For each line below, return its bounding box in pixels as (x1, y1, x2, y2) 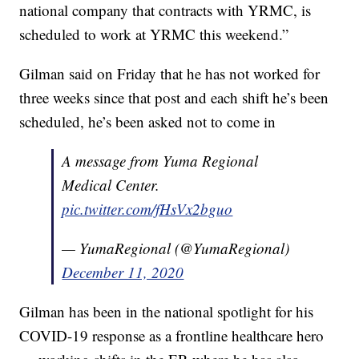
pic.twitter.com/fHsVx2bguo (62, 198, 233, 219)
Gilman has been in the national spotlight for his (19, 301, 314, 321)
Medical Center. (62, 174, 160, 195)
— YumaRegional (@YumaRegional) (62, 237, 290, 258)
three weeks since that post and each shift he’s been (19, 87, 329, 107)
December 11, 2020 (62, 261, 184, 282)
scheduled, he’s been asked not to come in (19, 111, 276, 131)
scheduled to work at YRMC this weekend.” (19, 23, 289, 44)
